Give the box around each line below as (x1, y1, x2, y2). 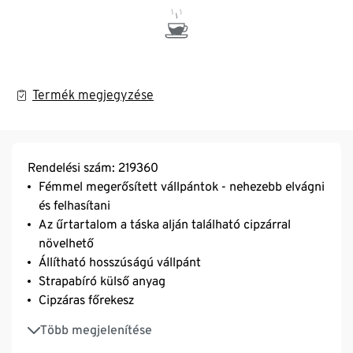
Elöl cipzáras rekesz (39, 314, 145, 329)
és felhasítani (39, 197, 110, 213)
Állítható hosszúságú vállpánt (39, 254, 201, 269)
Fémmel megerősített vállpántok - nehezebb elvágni (39, 178, 325, 194)
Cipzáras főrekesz (39, 292, 134, 307)
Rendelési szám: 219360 (28, 159, 158, 175)
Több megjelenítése (40, 321, 152, 337)
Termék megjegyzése (32, 87, 154, 102)
